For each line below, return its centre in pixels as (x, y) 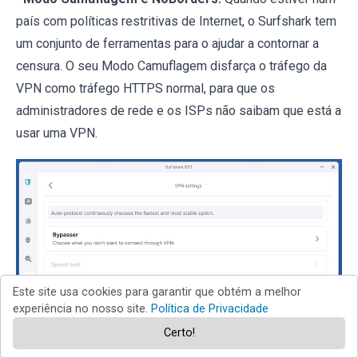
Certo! (179, 333)
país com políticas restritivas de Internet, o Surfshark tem (176, 22)
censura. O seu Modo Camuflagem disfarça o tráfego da (171, 66)
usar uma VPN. (57, 133)
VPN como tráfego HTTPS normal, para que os (145, 89)
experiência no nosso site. (82, 309)
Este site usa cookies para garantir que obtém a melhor (157, 292)
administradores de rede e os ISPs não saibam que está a (179, 111)
